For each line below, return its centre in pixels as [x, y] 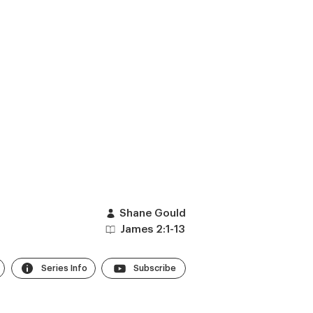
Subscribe [155, 268]
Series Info [64, 268]
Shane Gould [153, 213]
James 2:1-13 [153, 230]
